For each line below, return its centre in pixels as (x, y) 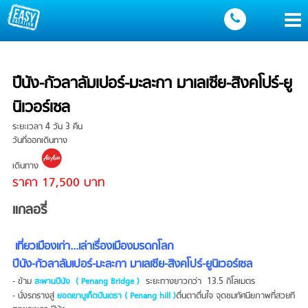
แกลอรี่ (29, 210)
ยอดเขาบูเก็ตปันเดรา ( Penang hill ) (116, 296)
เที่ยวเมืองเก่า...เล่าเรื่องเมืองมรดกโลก (94, 247)
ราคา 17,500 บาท (58, 183)
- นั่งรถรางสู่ (34, 296)
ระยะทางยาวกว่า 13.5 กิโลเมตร (199, 282)
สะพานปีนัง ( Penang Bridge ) (87, 282)
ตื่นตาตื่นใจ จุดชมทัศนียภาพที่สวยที (235, 296)
